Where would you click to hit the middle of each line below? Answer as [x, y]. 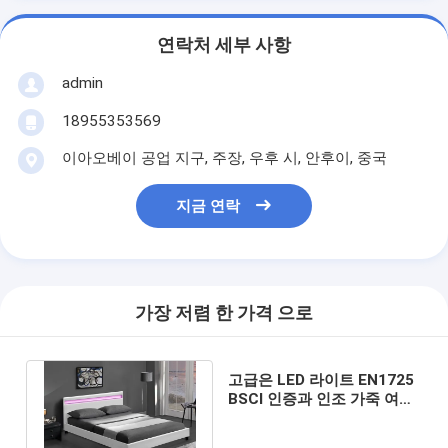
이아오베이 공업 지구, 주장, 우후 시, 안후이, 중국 [224, 157]
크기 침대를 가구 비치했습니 [324, 417]
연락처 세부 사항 [224, 45]
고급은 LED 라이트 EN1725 [321, 379]
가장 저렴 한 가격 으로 [224, 313]
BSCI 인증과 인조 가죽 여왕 [321, 398]
